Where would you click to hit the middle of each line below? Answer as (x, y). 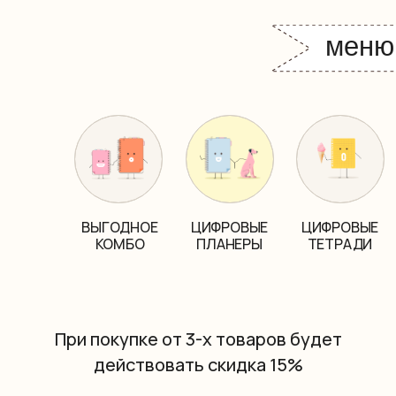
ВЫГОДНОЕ (120, 227)
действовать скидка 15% (198, 365)
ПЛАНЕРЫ (229, 244)
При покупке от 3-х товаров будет (198, 339)
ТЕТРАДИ (340, 244)
